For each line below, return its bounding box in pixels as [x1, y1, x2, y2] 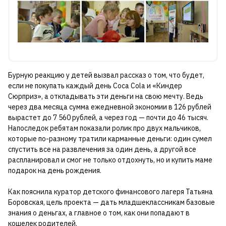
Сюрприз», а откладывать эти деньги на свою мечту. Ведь [8, 91, 203, 101]
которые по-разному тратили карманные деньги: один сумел [8, 134, 212, 143]
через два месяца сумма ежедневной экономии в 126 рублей [8, 102, 211, 111]
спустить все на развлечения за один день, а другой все [8, 144, 196, 154]
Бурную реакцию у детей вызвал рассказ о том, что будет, [8, 70, 204, 80]
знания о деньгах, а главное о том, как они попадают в [8, 208, 190, 217]
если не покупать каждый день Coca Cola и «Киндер [8, 81, 182, 90]
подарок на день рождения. [8, 165, 101, 175]
